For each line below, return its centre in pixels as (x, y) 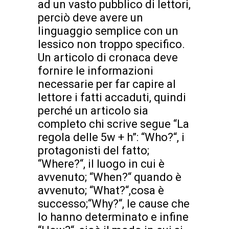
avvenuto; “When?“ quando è (110, 177)
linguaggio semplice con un (108, 31)
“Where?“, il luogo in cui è (101, 164)
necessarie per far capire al (107, 84)
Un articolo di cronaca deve (108, 58)
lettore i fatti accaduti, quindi (112, 98)
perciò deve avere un (90, 18)
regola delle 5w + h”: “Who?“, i (111, 138)
